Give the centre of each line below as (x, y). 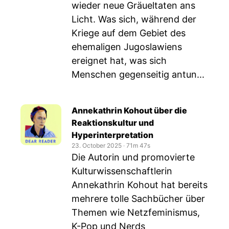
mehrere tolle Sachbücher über (138, 199)
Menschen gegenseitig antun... (138, 74)
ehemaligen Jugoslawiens (127, 47)
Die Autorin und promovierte (133, 157)
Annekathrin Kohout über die (129, 110)
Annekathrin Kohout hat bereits (140, 185)
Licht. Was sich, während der (134, 19)
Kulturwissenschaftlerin (122, 171)
